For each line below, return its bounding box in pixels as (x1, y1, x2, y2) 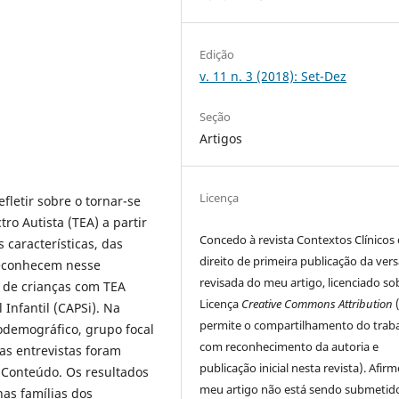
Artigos (199, 130, 243, 148)
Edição (199, 46, 235, 62)
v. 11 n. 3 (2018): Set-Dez (199, 68, 347, 85)
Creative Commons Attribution (241, 296, 394, 313)
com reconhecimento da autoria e (199, 338, 379, 355)
